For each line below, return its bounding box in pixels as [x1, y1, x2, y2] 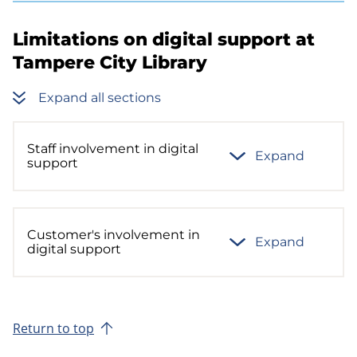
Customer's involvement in [27, 227, 200, 242]
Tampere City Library [13, 51, 207, 73]
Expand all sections [38, 90, 161, 105]
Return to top [13, 320, 94, 337]
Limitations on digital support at [13, 28, 315, 50]
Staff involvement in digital [27, 141, 198, 156]
